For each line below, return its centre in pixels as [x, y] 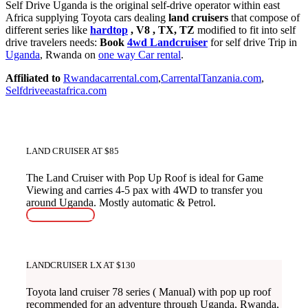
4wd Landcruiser [167, 43]
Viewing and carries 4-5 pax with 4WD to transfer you [144, 190]
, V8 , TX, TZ [161, 30]
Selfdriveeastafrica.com [56, 91]
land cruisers [197, 18]
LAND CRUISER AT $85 [73, 151]
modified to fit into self [245, 30]
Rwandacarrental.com [111, 78]
